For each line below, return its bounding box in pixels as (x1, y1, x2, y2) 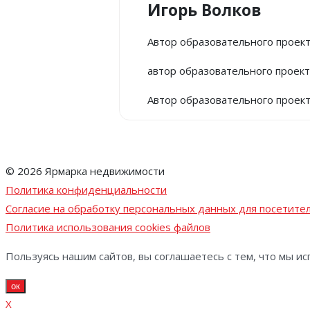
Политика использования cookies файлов (6, 219, 210, 234)
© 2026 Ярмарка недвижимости (6, 163, 165, 178)
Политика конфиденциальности (6, 182, 167, 197)
